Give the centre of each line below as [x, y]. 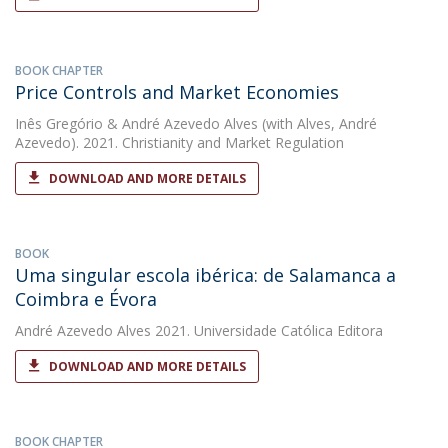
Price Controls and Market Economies [177, 92]
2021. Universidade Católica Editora [267, 330]
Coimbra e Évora [86, 299]
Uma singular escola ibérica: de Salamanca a [205, 275]
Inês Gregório [59, 123]
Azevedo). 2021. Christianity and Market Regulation [179, 142]
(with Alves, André [317, 123]
